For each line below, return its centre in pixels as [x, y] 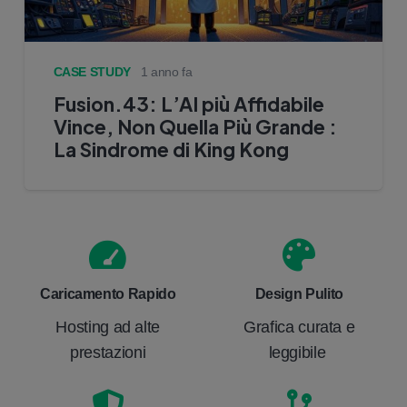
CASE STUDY [92, 72]
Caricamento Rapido [108, 293]
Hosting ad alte [108, 327]
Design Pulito [299, 293]
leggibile [299, 352]
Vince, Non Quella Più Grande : [195, 127]
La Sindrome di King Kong [171, 150]
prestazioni [108, 352]
